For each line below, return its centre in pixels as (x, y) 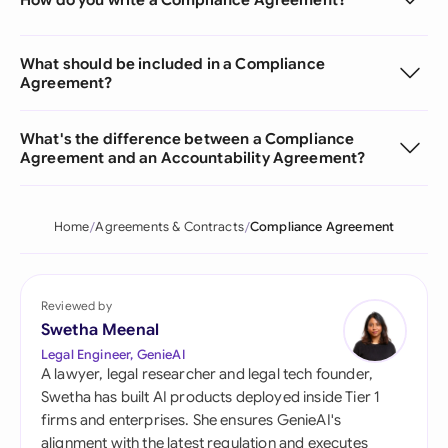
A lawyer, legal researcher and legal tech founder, (207, 374)
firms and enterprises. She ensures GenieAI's (191, 420)
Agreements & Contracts (169, 227)
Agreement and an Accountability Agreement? (193, 157)
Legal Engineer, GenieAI (113, 354)
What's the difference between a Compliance (187, 138)
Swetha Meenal (100, 330)
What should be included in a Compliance (172, 63)
